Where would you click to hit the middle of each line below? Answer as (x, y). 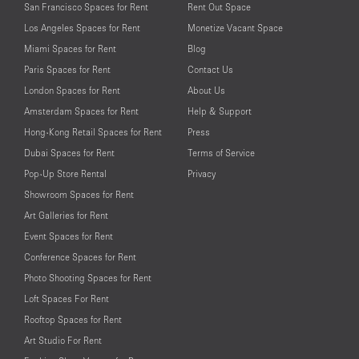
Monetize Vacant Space (235, 28)
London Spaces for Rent (72, 91)
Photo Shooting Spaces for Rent (88, 278)
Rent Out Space (219, 7)
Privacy (202, 174)
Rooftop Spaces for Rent (73, 320)
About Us (206, 91)
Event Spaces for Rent (69, 236)
